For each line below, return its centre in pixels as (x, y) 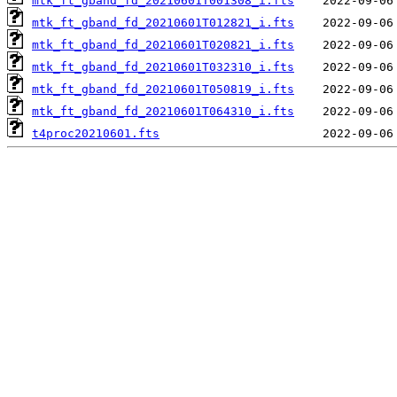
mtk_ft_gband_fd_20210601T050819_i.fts (163, 90)
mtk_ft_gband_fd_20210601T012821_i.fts (163, 23)
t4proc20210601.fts (96, 134)
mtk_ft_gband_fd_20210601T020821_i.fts (163, 45)
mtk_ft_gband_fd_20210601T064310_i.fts (163, 112)
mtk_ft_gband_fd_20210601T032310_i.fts (163, 67)
